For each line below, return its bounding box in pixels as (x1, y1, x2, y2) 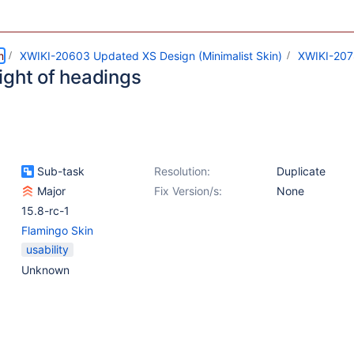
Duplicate (277, 164, 326, 178)
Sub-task (34, 164, 85, 178)
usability (26, 243, 69, 256)
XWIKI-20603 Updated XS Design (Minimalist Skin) (20, 49, 282, 62)
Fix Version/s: (154, 184, 222, 198)
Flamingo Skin (21, 224, 93, 237)
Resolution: (154, 164, 210, 178)
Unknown (21, 263, 70, 277)
